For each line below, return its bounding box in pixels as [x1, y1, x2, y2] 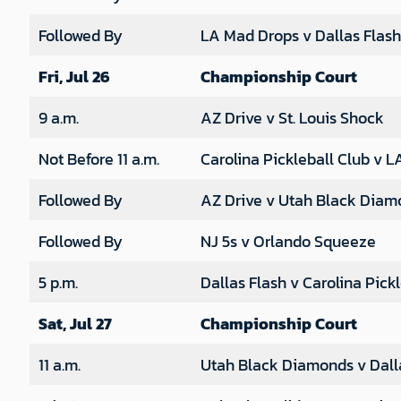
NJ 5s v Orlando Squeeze [200, 228, 376, 253]
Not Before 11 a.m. [38, 146, 159, 171]
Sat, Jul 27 [38, 311, 112, 336]
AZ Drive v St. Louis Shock [200, 105, 384, 130]
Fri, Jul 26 [38, 64, 110, 89]
